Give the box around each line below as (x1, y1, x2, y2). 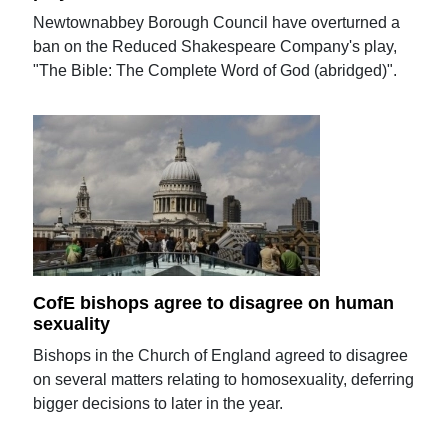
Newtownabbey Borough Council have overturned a (33, 13, 401, 31)
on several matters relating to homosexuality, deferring (33, 371, 415, 389)
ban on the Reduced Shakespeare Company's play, (33, 37, 398, 55)
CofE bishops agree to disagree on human (33, 292, 395, 313)
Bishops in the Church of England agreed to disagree (33, 347, 409, 365)
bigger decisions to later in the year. (33, 395, 284, 413)
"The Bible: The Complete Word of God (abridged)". (33, 61, 398, 79)
